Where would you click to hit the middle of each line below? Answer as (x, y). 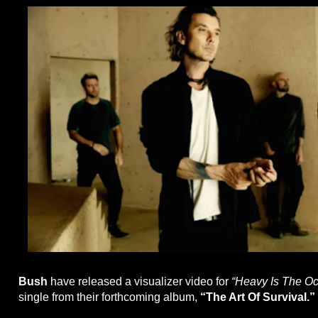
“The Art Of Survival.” (256, 297)
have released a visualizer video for (139, 281)
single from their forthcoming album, (108, 297)
